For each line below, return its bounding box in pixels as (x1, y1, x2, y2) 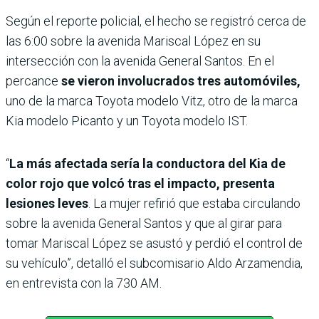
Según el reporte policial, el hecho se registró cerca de (6, 14, 306, 29)
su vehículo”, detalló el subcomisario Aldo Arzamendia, (6, 256, 303, 271)
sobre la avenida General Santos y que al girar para (6, 216, 282, 231)
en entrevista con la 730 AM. (6, 276, 162, 291)
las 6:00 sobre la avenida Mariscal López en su (6, 33, 261, 49)
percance (6, 73, 58, 89)
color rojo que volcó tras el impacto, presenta (6, 176, 275, 192)
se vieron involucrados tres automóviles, (58, 73, 300, 89)
